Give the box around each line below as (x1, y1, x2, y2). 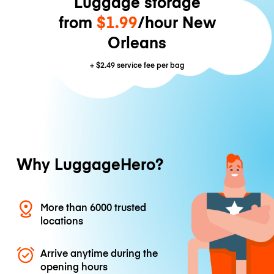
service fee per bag (114, 59, 185, 70)
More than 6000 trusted (40, 199, 147, 213)
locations (40, 213, 84, 227)
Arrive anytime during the (40, 246, 158, 260)
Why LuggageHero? (16, 153, 163, 175)
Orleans (108, 31, 166, 53)
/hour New (137, 10, 216, 32)
